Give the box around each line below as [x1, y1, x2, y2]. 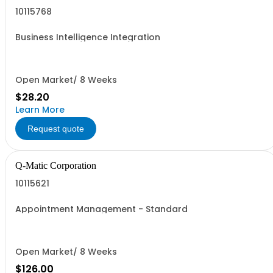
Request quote [27, 124, 84, 133]
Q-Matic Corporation [15, 160, 96, 171]
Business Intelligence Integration [15, 31, 160, 43]
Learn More [15, 104, 65, 116]
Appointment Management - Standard [15, 203, 188, 215]
